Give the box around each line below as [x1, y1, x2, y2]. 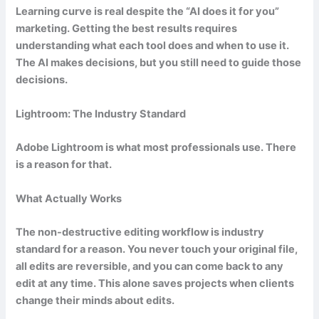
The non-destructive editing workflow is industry [16, 225, 265, 239]
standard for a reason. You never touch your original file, [16, 242, 298, 256]
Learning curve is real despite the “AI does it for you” [16, 5, 280, 19]
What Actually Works [16, 192, 122, 205]
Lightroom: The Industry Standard [16, 107, 187, 120]
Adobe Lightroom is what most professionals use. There [16, 141, 297, 155]
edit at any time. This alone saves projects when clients [16, 276, 295, 290]
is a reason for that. [16, 158, 113, 172]
